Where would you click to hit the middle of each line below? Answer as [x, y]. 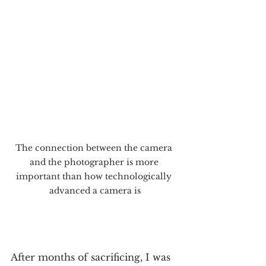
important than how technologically [95, 176]
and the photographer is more [95, 162]
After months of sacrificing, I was [92, 257]
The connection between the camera [95, 148]
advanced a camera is [95, 190]
